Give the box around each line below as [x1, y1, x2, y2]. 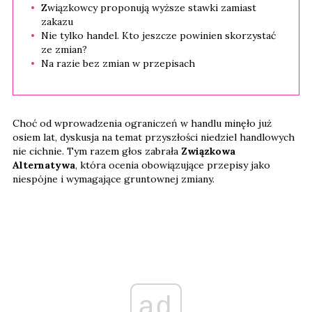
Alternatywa [13, 158, 75, 171]
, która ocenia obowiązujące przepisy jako [75, 158, 270, 171]
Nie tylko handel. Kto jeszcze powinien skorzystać [41, 29, 276, 42]
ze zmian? [41, 42, 87, 56]
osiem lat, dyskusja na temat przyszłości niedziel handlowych [13, 130, 295, 143]
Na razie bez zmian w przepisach [41, 56, 195, 70]
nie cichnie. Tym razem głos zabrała [13, 144, 181, 157]
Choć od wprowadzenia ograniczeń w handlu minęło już [13, 116, 272, 130]
